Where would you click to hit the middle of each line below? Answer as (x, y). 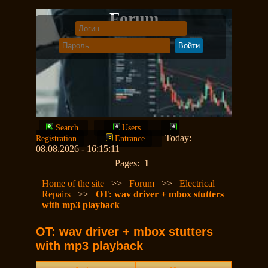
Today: (179, 138)
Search (67, 128)
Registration (57, 138)
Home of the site (73, 183)
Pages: (129, 163)
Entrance (130, 138)
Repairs (57, 194)
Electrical (197, 183)
